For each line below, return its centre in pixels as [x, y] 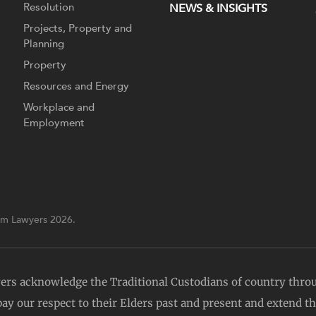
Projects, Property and [78, 28]
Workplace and [59, 107]
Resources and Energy [77, 86]
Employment [54, 122]
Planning [44, 43]
